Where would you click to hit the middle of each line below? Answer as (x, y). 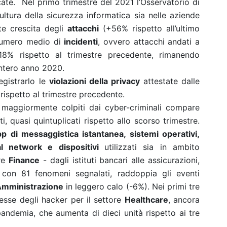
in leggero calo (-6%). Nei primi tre (132, 186)
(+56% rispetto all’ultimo (149, 28)
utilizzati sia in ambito (152, 147)
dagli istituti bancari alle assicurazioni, (125, 160)
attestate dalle (170, 81)
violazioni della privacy (94, 81)
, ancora (184, 200)
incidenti (81, 42)
